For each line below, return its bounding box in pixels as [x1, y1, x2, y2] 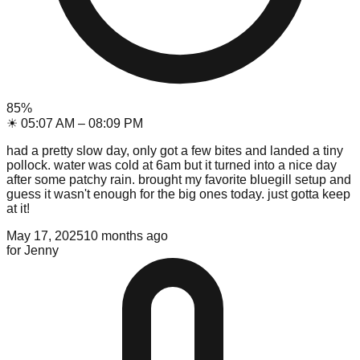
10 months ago [84, 228, 168, 243]
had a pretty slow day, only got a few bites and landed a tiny [6, 143, 343, 157]
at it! [6, 201, 30, 215]
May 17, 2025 [6, 228, 84, 243]
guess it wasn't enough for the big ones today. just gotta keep [6, 186, 350, 201]
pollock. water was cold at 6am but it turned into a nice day [6, 157, 337, 172]
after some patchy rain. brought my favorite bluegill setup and [6, 172, 351, 186]
